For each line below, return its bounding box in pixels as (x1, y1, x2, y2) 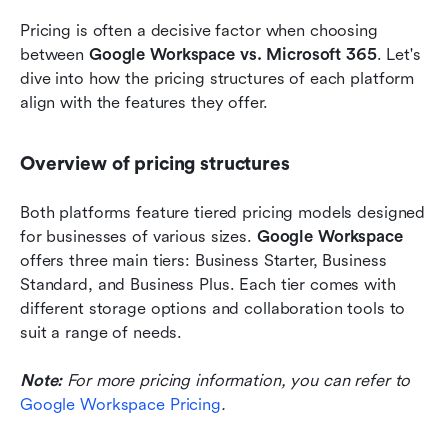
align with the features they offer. (20, 93, 268, 113)
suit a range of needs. (20, 323, 183, 343)
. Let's (376, 45, 421, 65)
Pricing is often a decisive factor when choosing (20, 21, 378, 41)
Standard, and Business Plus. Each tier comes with (20, 275, 396, 295)
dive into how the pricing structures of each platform (20, 69, 415, 89)
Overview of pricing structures (20, 153, 290, 176)
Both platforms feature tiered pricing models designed (20, 203, 426, 223)
